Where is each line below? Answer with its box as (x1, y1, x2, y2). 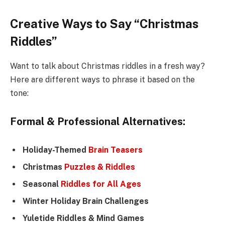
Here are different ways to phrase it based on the (10, 75, 195, 85)
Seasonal (23, 179, 61, 189)
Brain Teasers (88, 145, 143, 155)
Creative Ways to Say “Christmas (10, 17, 198, 31)
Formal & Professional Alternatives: (10, 115, 185, 128)
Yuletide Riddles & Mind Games (23, 213, 144, 223)
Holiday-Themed (23, 145, 88, 155)
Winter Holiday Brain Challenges (23, 196, 149, 206)
